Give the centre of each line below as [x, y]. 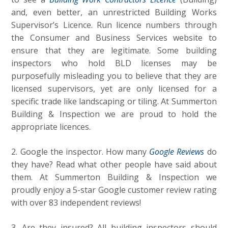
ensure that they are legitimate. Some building [114, 50]
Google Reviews [177, 152]
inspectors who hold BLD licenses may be [114, 63]
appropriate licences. [51, 127]
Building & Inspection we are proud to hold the [114, 114]
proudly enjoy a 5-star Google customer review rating [114, 190]
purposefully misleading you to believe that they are [114, 76]
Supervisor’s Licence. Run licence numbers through [114, 25]
